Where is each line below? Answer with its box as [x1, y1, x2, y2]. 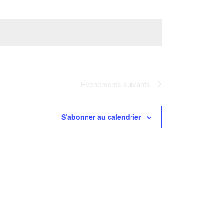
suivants [121, 78, 150, 89]
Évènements [81, 78, 121, 89]
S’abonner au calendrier [61, 112, 141, 122]
